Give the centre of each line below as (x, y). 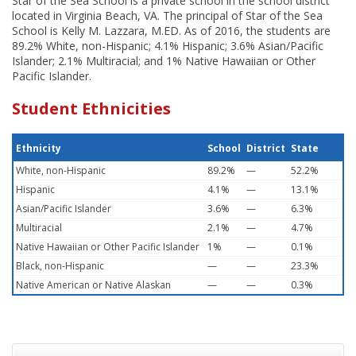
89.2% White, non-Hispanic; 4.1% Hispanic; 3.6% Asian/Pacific (168, 46)
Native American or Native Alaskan (93, 285)
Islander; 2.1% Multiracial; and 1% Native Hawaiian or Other (164, 61)
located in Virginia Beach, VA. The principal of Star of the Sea (167, 15)
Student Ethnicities (91, 108)
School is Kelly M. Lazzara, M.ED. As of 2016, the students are (171, 31)
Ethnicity (39, 148)
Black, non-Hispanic (60, 266)
